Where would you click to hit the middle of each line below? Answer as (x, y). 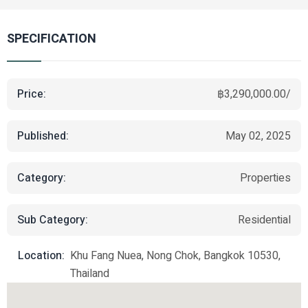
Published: (43, 136)
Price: (32, 94)
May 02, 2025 (258, 136)
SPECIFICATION (52, 39)
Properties (265, 178)
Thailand (90, 274)
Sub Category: (53, 220)
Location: (41, 256)
